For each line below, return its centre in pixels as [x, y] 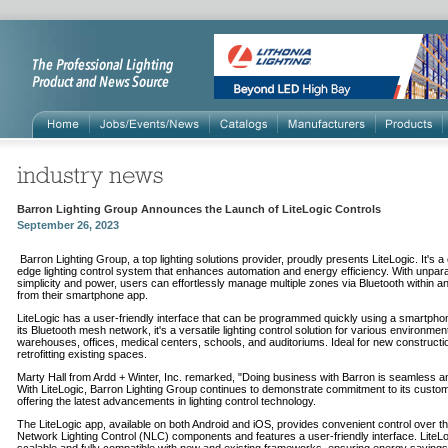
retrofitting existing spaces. [82, 354]
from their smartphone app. [82, 295]
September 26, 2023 [68, 225]
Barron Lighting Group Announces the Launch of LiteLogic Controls [199, 209]
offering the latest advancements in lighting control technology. [166, 401]
